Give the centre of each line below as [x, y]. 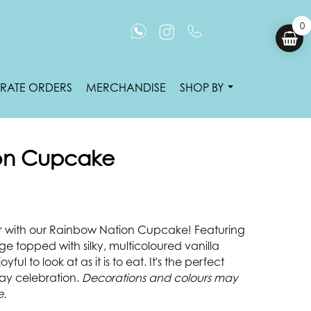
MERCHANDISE [126, 87]
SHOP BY [203, 87]
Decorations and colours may [160, 278]
